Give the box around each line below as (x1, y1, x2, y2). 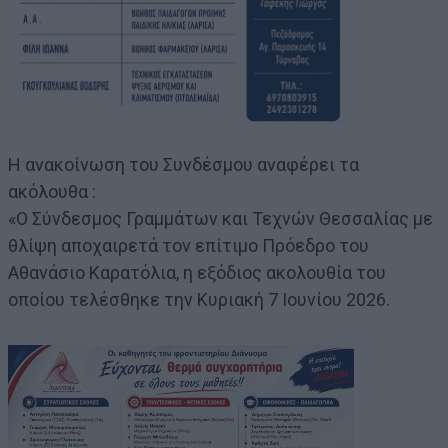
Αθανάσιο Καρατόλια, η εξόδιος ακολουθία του (8, 261, 386, 283)
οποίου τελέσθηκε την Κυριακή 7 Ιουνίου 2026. (8, 288, 390, 310)
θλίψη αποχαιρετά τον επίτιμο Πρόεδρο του (8, 234, 369, 256)
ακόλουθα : (8, 180, 96, 202)
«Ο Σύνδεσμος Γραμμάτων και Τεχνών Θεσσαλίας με (8, 207, 433, 229)
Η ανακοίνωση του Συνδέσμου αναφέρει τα (8, 153, 359, 175)
